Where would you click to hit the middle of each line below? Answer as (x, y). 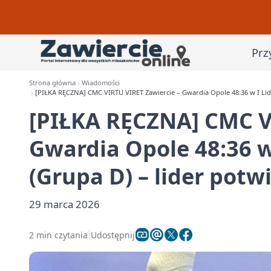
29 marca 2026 (64, 204)
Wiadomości (101, 83)
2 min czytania (58, 235)
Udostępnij (113, 235)
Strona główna (52, 83)
